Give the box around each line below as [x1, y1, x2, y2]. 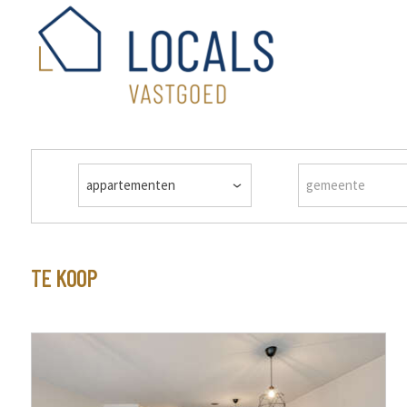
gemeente [305, 176, 365, 194]
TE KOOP [30, 263, 97, 292]
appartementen [85, 176, 175, 194]
